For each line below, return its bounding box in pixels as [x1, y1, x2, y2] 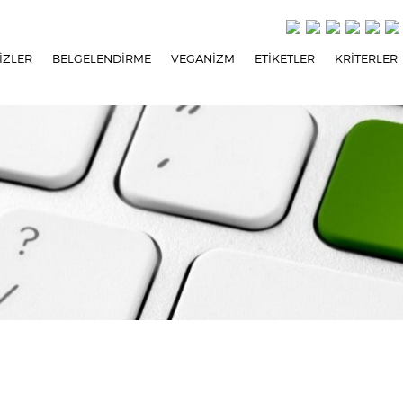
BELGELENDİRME [52, 51, 152, 66]
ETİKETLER [255, 51, 316, 66]
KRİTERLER [335, 51, 399, 66]
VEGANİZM [171, 51, 236, 66]
